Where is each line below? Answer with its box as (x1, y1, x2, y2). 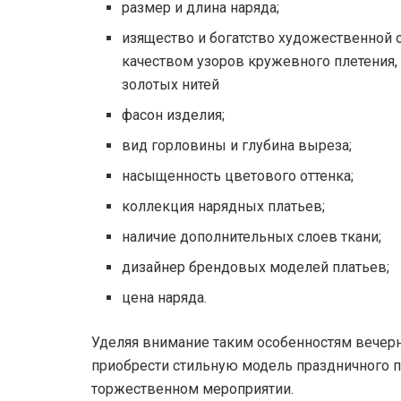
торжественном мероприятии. (91, 380, 294, 398)
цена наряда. (122, 289, 208, 307)
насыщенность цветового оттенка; (122, 167, 354, 185)
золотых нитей (122, 76, 220, 94)
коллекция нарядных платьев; (122, 198, 326, 216)
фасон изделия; (122, 107, 226, 124)
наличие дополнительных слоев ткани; (122, 228, 382, 246)
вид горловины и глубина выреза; (122, 137, 353, 155)
